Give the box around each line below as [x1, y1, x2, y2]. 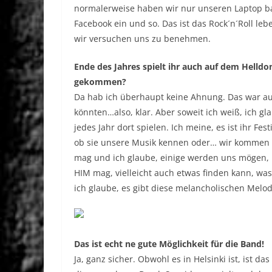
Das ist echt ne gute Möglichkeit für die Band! [74, 238, 264, 250]
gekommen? [74, 76, 126, 88]
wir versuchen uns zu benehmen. [74, 33, 211, 45]
